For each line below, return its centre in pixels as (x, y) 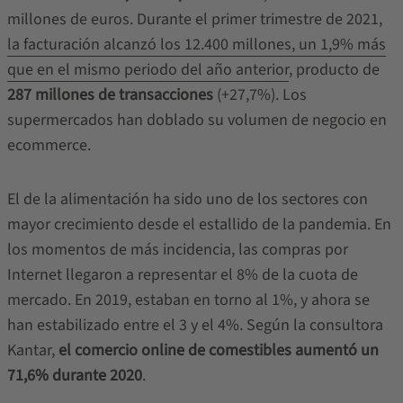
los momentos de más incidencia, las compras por (177, 250)
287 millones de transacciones (110, 95)
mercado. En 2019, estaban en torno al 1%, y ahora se (188, 300)
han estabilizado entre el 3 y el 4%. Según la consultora (195, 325)
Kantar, (32, 350)
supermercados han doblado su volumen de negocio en (197, 120)
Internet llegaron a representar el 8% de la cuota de (182, 275)
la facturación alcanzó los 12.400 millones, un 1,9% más (196, 45)
